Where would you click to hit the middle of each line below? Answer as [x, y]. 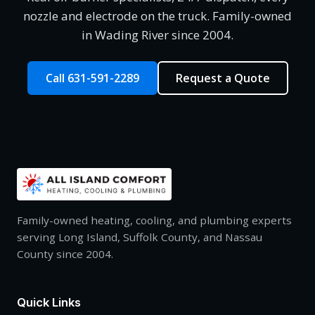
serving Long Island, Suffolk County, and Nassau [140, 237]
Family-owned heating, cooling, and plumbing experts [154, 220]
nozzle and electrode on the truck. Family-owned [157, 16]
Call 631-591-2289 [92, 78]
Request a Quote [223, 78]
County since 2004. [65, 253]
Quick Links [49, 302]
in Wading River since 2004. [157, 35]
